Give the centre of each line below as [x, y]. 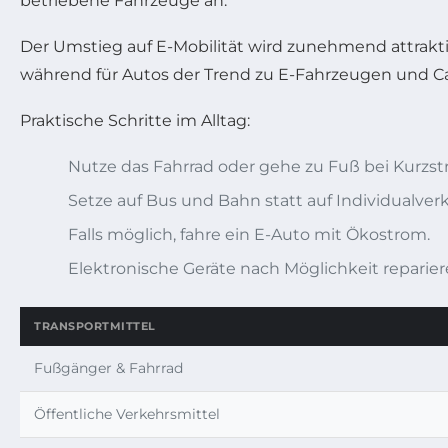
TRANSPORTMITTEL [95, 325]
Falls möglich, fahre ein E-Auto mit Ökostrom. [249, 234]
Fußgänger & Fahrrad [108, 367]
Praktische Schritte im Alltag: [135, 120]
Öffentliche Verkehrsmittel [127, 413]
